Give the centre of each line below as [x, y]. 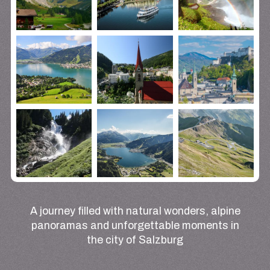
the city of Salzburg [135, 240]
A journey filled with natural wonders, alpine [135, 211]
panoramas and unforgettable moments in [135, 225]
